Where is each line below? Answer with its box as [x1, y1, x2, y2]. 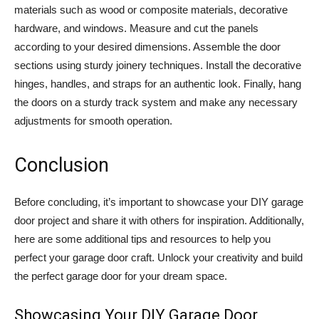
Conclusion [14, 154, 109, 177]
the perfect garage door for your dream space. [14, 270, 227, 283]
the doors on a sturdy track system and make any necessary [14, 96, 298, 109]
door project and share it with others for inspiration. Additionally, [14, 214, 304, 227]
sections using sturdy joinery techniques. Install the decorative [14, 59, 301, 72]
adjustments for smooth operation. [14, 115, 172, 127]
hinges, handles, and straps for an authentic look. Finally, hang [14, 78, 301, 90]
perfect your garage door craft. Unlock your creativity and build [14, 251, 303, 264]
